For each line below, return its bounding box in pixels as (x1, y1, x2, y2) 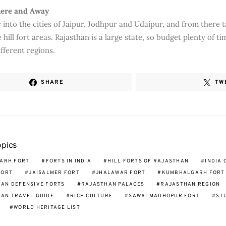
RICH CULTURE (70, 193, 112, 199)
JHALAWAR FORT (96, 169, 146, 176)
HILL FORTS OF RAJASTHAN (107, 158, 189, 164)
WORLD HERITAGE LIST (14, 204, 80, 211)
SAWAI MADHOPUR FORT (129, 193, 200, 199)
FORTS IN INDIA (45, 158, 91, 164)
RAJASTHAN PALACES (81, 181, 144, 188)
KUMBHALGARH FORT (161, 169, 225, 176)
